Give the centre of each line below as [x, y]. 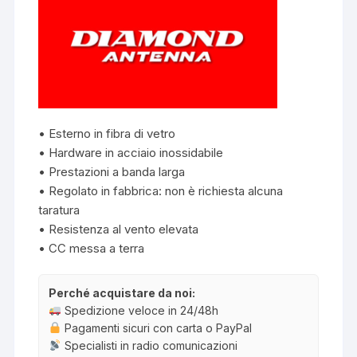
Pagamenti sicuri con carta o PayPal [157, 328]
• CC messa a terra [92, 248]
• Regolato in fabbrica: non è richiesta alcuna [161, 190]
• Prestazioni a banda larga [112, 171]
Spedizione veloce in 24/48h [140, 310]
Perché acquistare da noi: [122, 292]
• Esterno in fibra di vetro [107, 133]
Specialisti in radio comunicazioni [150, 345]
